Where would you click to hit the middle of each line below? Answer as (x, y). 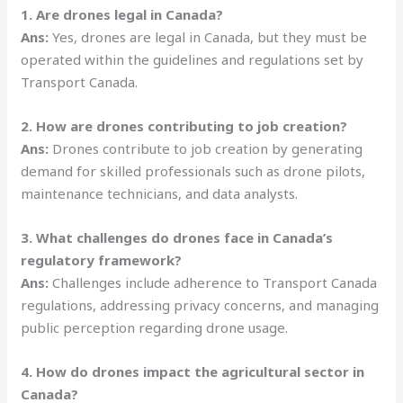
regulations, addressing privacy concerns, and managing (200, 304)
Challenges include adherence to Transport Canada (213, 282)
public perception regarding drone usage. (155, 327)
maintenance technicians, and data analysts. (160, 193)
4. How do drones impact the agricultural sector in (193, 371)
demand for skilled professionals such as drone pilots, (193, 170)
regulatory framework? (102, 260)
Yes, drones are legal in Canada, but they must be (208, 36)
